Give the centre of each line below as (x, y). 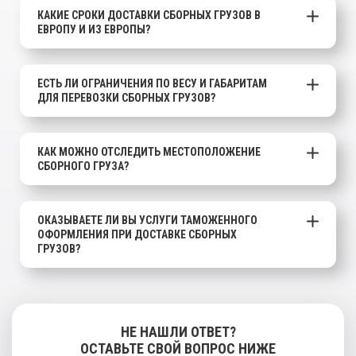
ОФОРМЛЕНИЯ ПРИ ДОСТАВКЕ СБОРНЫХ (137, 234)
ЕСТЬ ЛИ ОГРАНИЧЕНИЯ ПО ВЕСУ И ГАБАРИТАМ (152, 83)
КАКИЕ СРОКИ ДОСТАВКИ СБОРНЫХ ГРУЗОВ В (149, 15)
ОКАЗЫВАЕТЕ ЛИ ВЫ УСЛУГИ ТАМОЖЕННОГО (147, 220)
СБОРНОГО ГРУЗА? (83, 166)
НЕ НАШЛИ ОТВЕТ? (178, 331)
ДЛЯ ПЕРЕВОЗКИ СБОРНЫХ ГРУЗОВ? (126, 97)
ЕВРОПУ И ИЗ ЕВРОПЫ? (94, 29)
